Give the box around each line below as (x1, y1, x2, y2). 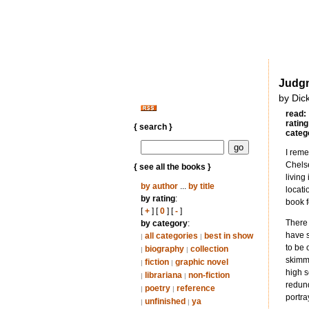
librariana (144, 270, 182, 280)
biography (144, 244, 184, 254)
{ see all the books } (133, 162, 211, 172)
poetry (144, 283, 170, 293)
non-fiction (188, 270, 230, 280)
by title (188, 181, 215, 191)
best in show (203, 231, 253, 241)
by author (140, 181, 178, 191)
